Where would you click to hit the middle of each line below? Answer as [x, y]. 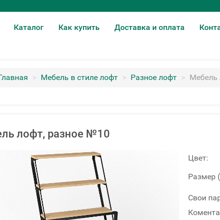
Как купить [79, 27]
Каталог [29, 27]
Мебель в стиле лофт [79, 77]
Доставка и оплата [150, 27]
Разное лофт [154, 77]
